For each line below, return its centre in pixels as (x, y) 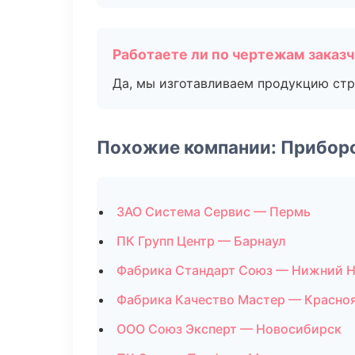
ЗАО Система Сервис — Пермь (214, 212)
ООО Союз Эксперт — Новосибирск (229, 329)
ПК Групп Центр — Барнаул (201, 241)
